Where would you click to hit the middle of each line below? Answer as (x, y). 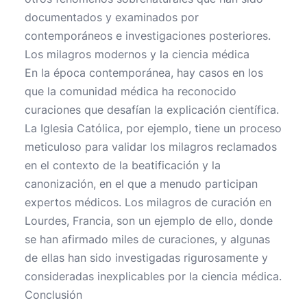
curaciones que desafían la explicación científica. (152, 110)
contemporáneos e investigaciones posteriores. (148, 36)
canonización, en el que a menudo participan (141, 184)
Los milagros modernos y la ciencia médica (137, 54)
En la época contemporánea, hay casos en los (144, 73)
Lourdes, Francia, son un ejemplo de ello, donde (149, 221)
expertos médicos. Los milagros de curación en (148, 202)
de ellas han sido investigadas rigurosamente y (146, 258)
